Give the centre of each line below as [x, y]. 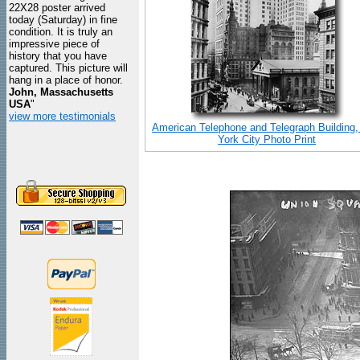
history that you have [58, 56]
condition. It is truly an [61, 32]
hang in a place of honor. [66, 80]
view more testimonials [62, 116]
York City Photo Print [267, 139]
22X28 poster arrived [57, 8]
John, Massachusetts [61, 92]
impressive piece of [54, 44]
